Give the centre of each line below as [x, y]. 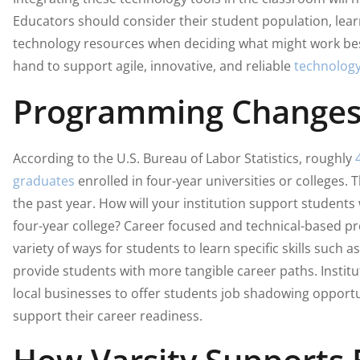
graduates [43, 180]
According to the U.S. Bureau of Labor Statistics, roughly [184, 158]
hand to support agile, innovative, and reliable [153, 66]
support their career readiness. [107, 315]
